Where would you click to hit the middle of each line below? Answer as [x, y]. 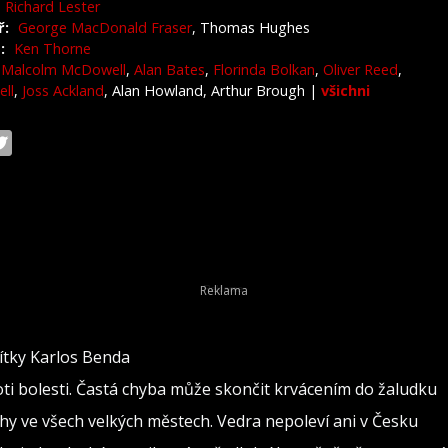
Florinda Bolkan [264, 69]
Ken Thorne [52, 48]
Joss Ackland [63, 90]
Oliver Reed [360, 69]
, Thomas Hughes [251, 27]
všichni [345, 90]
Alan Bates [169, 69]
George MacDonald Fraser [105, 27]
